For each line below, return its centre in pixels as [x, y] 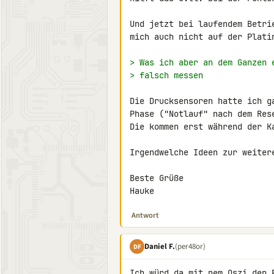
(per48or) [190, 246]
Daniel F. [160, 246]
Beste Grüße [157, 178]
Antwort [145, 215]
